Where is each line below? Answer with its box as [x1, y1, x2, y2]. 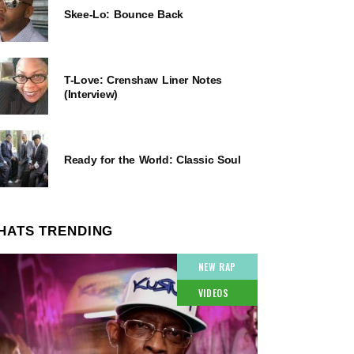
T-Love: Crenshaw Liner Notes [64, 73, 222, 86]
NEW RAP [198, 259, 236, 273]
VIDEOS [198, 285, 229, 299]
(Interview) [64, 87, 118, 100]
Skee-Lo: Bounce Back [64, 7, 183, 21]
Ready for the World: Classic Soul [64, 153, 241, 166]
